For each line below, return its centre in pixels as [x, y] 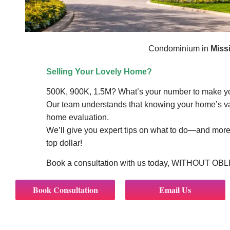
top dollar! [64, 143]
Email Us [175, 190]
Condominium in [178, 48]
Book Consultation [65, 190]
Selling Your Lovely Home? [99, 71]
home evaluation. [77, 117]
